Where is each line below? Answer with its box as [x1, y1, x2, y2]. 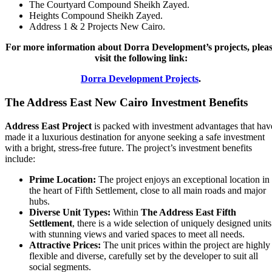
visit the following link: [94, 53, 188, 64]
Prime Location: [29, 174, 96, 185]
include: [5, 153, 35, 164]
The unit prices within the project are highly [101, 239, 270, 250]
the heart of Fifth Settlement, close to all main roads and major [29, 185, 266, 195]
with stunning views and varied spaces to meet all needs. [29, 228, 245, 239]
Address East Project [5, 120, 92, 131]
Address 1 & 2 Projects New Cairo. [29, 21, 165, 32]
